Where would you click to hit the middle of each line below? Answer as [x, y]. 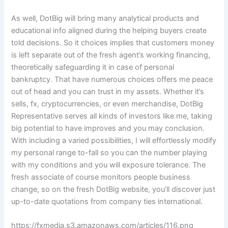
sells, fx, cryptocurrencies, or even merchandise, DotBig [107, 104]
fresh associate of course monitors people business [101, 177]
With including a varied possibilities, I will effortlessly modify [114, 141]
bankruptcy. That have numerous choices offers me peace [112, 80]
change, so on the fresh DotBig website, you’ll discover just [113, 190]
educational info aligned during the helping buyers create [109, 31]
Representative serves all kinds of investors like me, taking [112, 116]
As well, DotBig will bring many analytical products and [105, 19]
